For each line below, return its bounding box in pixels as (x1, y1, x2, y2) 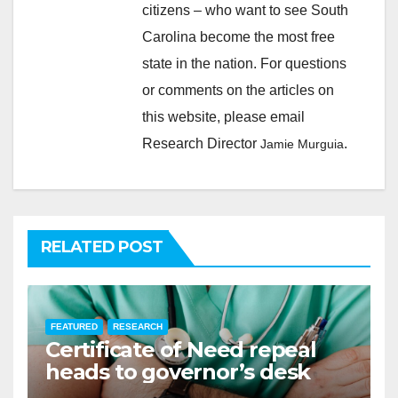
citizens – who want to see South (142, 2, 348, 18)
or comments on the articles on (142, 82, 334, 98)
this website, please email (142, 108, 305, 124)
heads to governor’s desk (45, 358, 315, 385)
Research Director (142, 135, 260, 151)
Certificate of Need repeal (45, 336, 316, 362)
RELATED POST (41, 236, 163, 257)
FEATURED (51, 321, 98, 331)
